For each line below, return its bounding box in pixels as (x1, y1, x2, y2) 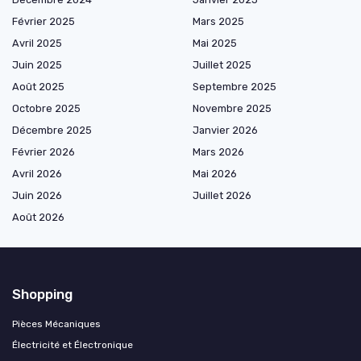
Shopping (12, 285, 73, 302)
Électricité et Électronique (12, 338, 133, 351)
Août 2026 (12, 210, 64, 223)
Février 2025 (12, 15, 75, 27)
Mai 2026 (193, 167, 237, 180)
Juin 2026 (12, 189, 62, 201)
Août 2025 (12, 80, 64, 93)
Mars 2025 (193, 15, 244, 27)
